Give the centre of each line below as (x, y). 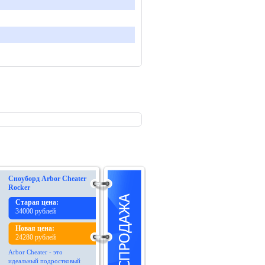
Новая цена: (35, 229)
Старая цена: (37, 203)
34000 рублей (35, 211)
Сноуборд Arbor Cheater (47, 179)
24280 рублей (35, 237)
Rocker (19, 188)
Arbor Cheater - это (35, 252)
